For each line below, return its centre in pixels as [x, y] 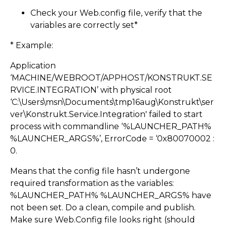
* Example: [32, 46]
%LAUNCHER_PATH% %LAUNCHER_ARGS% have [111, 196]
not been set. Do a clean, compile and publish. [103, 208]
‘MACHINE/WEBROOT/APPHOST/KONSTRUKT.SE [111, 78]
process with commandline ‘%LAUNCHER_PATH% [111, 127]
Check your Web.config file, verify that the [116, 13]
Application [33, 66]
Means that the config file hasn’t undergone [100, 171]
